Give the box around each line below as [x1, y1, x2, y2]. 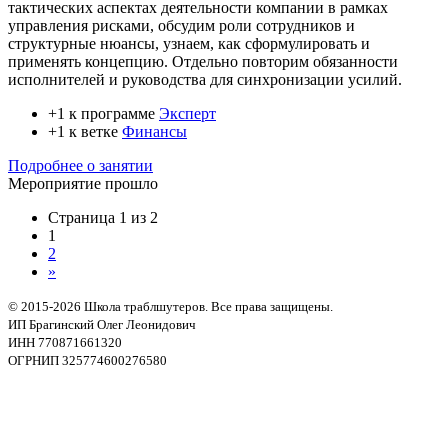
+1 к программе [48, 104, 159, 122]
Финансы [122, 122, 187, 140]
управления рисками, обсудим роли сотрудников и [8, 16, 355, 34]
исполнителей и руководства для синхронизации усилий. [8, 70, 402, 88]
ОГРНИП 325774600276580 [8, 352, 167, 368]
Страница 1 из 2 [48, 208, 158, 226]
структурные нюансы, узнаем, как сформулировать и [8, 34, 370, 52]
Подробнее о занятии [8, 156, 153, 174]
